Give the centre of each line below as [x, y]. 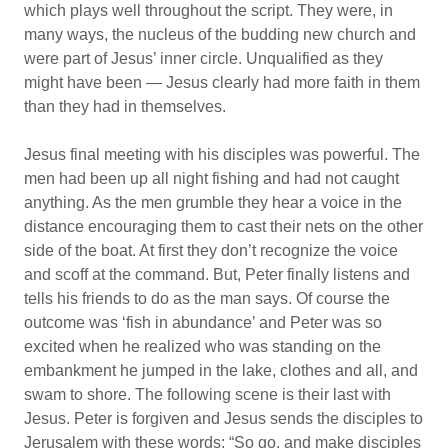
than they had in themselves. [125, 106]
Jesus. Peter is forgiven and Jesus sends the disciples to [223, 418]
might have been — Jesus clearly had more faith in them [222, 82]
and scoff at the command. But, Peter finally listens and [217, 274]
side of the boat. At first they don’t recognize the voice [211, 250]
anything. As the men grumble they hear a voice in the [213, 202]
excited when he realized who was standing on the [202, 346]
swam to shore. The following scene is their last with [207, 394]
